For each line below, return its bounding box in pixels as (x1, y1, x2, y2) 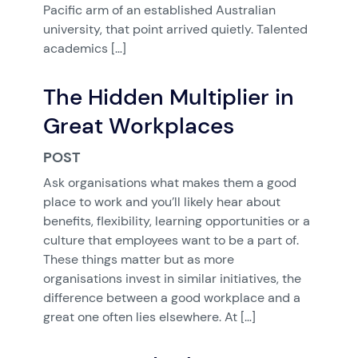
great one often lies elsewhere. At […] (42, 309, 256, 324)
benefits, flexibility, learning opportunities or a (42, 213, 310, 229)
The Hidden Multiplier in (42, 83, 294, 110)
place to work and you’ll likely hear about (42, 194, 280, 209)
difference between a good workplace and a (42, 290, 300, 305)
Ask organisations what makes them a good (42, 175, 296, 190)
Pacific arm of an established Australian (42, 2, 276, 18)
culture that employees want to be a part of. (42, 233, 299, 248)
